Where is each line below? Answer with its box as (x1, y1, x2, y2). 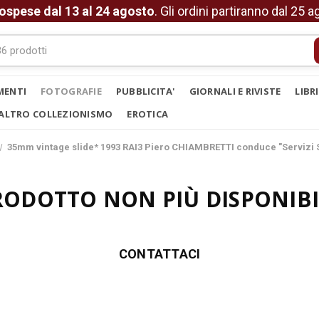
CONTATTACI (118, 246, 201, 261)
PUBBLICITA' (115, 85, 175, 98)
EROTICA (127, 108, 169, 120)
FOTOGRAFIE (41, 85, 102, 98)
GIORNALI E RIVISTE (189, 85, 281, 98)
